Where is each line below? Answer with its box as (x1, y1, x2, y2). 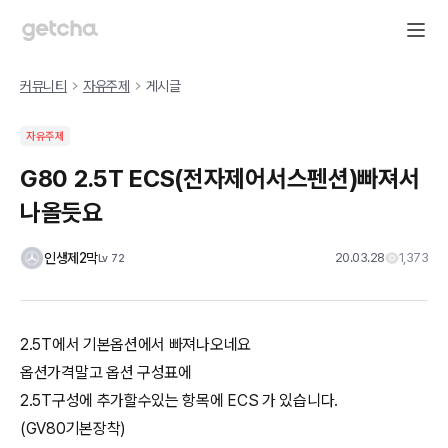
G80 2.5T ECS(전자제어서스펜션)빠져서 (20, 164, 420, 193)
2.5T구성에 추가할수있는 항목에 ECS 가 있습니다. (20, 391, 338, 410)
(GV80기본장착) (20, 419, 126, 438)
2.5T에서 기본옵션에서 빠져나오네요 (20, 335, 251, 354)
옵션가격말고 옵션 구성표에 (20, 363, 192, 382)
